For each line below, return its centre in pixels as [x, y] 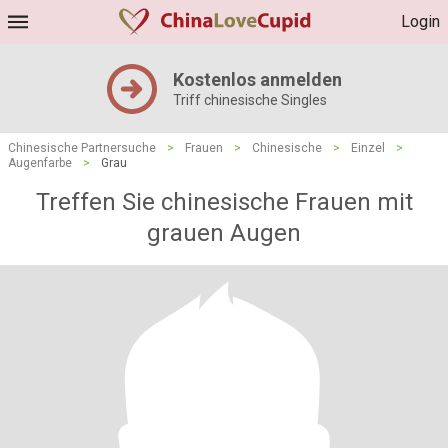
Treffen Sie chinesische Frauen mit [224, 202]
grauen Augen [224, 233]
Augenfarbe [40, 163]
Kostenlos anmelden [257, 79]
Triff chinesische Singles [249, 100]
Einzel [368, 148]
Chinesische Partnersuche [82, 148]
